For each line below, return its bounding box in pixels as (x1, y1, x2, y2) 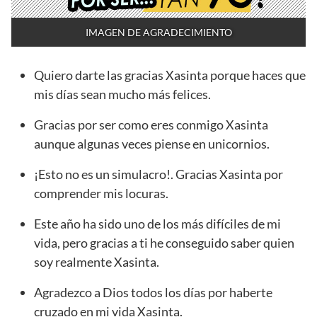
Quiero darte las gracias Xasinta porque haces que (34, 67, 306, 83)
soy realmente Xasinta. (34, 254, 159, 270)
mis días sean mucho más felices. (34, 86, 211, 103)
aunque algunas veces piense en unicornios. (34, 136, 270, 152)
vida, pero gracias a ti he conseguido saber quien (34, 235, 294, 251)
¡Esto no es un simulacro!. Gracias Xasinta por (34, 166, 283, 183)
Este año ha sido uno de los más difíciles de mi (34, 216, 281, 232)
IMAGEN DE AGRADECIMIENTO (85, 26, 232, 39)
